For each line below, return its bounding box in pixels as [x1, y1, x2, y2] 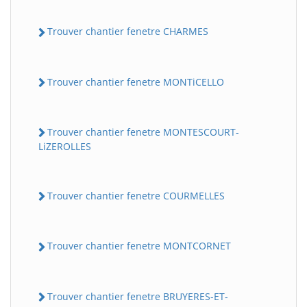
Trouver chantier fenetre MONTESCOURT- [47, 125, 239, 138]
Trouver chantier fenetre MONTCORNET [47, 239, 231, 253]
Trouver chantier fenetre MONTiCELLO [47, 75, 224, 88]
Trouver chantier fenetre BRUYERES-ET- [47, 289, 228, 303]
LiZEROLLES [38, 140, 91, 153]
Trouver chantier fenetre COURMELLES [47, 189, 225, 202]
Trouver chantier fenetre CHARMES [47, 25, 208, 38]
